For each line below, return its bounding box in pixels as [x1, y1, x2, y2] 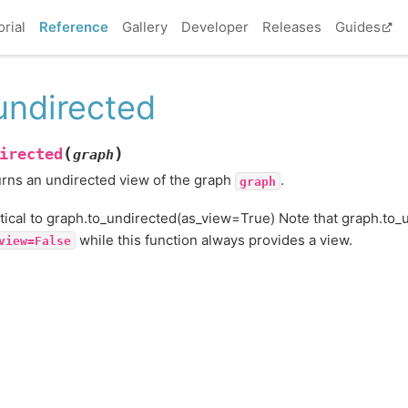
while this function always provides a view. [75, 230, 352, 249]
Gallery [121, 18, 168, 36]
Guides [334, 18, 381, 36]
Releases [261, 18, 321, 36]
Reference [38, 18, 108, 36]
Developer [180, 18, 249, 36]
